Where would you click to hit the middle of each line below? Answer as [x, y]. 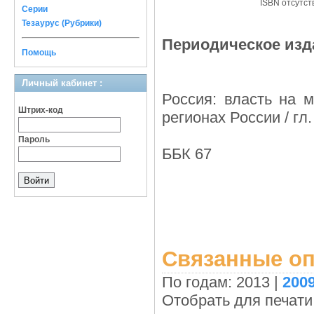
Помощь [39, 53]
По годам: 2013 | [222, 282]
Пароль [34, 139]
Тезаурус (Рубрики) [62, 23]
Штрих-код [41, 110]
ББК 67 [187, 154]
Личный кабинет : [62, 83]
